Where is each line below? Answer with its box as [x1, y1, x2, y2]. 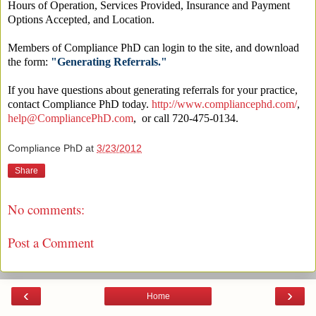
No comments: [8, 200, 85, 219]
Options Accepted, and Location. [8, 13, 154, 25]
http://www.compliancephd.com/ [152, 97, 297, 110]
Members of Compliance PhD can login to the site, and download [8, 41, 299, 54]
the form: [8, 55, 51, 68]
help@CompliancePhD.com [8, 111, 133, 124]
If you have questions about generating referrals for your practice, [8, 83, 298, 96]
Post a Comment [8, 233, 94, 251]
